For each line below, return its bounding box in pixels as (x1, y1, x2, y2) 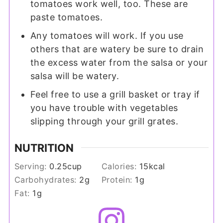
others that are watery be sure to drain (30, 43, 204, 54)
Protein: (101, 175, 135, 185)
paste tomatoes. (30, 11, 103, 22)
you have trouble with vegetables (30, 102, 178, 113)
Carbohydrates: (14, 175, 80, 185)
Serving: (14, 161, 50, 172)
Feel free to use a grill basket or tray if (30, 89, 200, 100)
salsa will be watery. (30, 70, 119, 81)
